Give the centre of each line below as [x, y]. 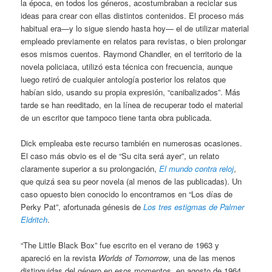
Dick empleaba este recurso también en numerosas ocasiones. [132, 143]
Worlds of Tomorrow [134, 258]
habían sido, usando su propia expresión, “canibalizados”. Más [131, 92]
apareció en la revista [60, 258]
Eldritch [34, 220]
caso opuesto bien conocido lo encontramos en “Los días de [127, 194]
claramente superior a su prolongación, [90, 169]
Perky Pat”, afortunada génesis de [82, 207]
